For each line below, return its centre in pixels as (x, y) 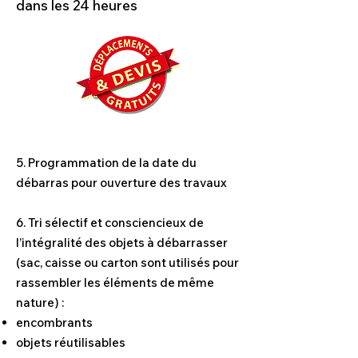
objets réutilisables (71, 342)
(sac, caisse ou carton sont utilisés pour (127, 263)
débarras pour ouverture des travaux (123, 183)
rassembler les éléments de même (115, 282)
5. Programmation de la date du (106, 163)
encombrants (54, 322)
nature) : (40, 302)
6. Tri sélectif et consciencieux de (110, 223)
